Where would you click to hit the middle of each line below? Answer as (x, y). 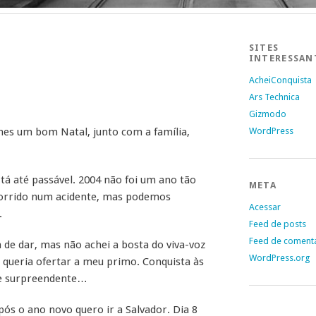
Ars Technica (274, 97)
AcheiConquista (280, 80)
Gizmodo (267, 114)
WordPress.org (279, 258)
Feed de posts (277, 224)
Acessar (265, 207)
